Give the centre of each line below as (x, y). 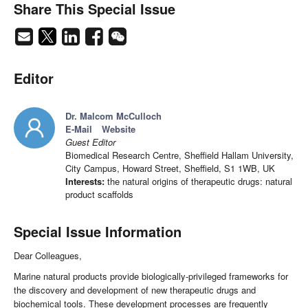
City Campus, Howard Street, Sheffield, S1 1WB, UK (170, 168)
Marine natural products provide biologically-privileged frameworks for (151, 276)
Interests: (85, 181)
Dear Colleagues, (48, 256)
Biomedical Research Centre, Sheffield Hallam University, (179, 155)
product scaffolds (99, 195)
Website (119, 129)
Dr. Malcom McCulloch (113, 116)
